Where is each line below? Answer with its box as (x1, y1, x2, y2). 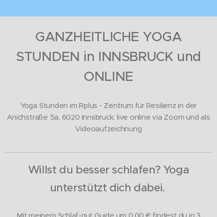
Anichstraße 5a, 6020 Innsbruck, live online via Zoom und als (7, 112, 210, 122)
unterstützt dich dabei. (49, 181, 168, 194)
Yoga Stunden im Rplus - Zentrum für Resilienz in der (20, 101, 197, 110)
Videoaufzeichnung (75, 124, 142, 133)
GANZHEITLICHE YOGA (35, 28, 182, 45)
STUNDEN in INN (16, 48, 122, 65)
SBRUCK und (121, 48, 201, 65)
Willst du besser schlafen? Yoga (28, 163, 189, 176)
